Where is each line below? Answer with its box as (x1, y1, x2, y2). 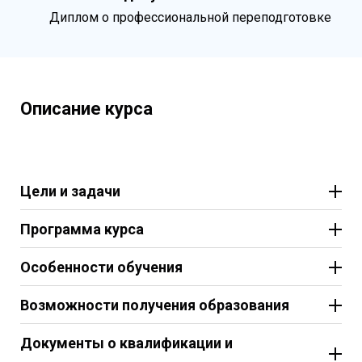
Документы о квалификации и (20, 335, 233, 352)
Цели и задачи (20, 183, 120, 200)
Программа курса (20, 221, 144, 238)
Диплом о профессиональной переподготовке (49, 9, 331, 25)
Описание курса (20, 99, 153, 120)
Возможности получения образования (20, 297, 289, 314)
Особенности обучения (20, 259, 183, 276)
